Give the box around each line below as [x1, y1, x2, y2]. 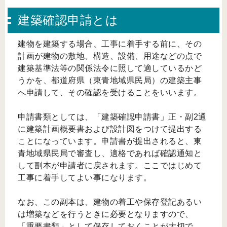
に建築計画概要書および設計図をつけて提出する [18, 124, 202, 133]
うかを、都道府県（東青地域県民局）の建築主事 [18, 75, 202, 85]
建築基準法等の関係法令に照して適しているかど [18, 63, 202, 72]
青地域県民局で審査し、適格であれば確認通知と [18, 148, 202, 158]
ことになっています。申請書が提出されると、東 [18, 136, 202, 145]
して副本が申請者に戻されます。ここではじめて [18, 161, 202, 170]
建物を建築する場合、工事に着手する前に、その [18, 39, 202, 48]
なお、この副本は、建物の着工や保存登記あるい [18, 197, 202, 206]
